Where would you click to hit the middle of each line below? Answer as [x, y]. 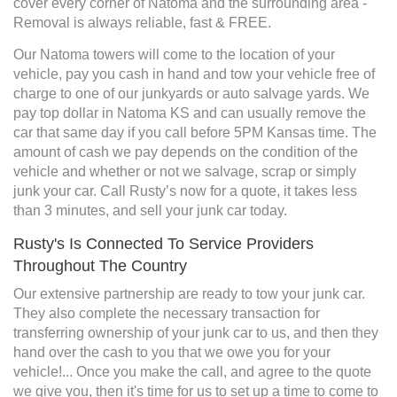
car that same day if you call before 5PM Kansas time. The [195, 133]
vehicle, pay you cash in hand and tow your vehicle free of [194, 74]
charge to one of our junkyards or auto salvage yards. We [191, 94]
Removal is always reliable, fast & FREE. [142, 23]
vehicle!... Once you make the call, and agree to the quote [192, 372]
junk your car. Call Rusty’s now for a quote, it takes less [185, 191]
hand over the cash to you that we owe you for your [172, 353]
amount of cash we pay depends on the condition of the [186, 152]
